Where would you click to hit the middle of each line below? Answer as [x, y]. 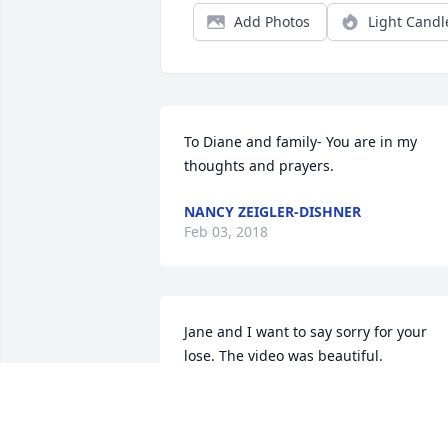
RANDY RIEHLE [235, 402]
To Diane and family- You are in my [300, 142]
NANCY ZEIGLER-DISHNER [272, 212]
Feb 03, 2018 [226, 232]
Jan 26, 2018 [224, 422]
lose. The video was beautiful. [283, 356]
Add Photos [272, 22]
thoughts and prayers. [259, 166]
